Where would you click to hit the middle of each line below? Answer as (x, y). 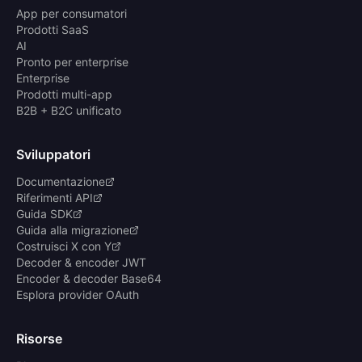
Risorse (39, 339)
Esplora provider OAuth (78, 295)
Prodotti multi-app (64, 95)
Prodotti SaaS (53, 30)
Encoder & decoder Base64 (89, 279)
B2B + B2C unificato (69, 111)
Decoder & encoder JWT (81, 263)
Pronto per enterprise (72, 62)
